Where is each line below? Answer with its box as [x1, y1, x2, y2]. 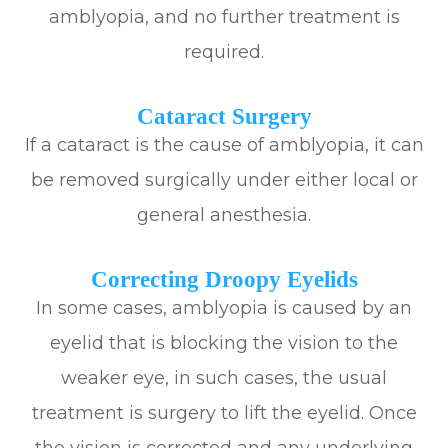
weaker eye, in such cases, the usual [61, 367, 387, 390]
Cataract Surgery [136, 103, 312, 130]
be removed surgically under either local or [30, 169, 418, 192]
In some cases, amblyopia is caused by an [36, 297, 412, 320]
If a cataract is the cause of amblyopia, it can [24, 134, 424, 157]
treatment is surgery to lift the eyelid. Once [31, 402, 417, 425]
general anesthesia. [137, 204, 311, 227]
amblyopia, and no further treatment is [48, 6, 400, 29]
